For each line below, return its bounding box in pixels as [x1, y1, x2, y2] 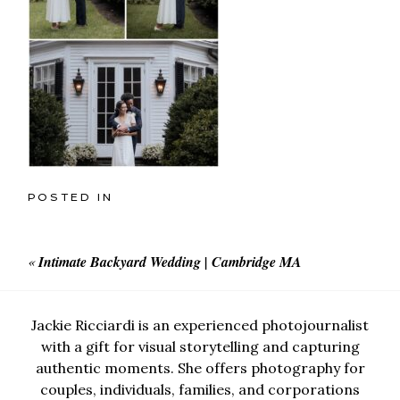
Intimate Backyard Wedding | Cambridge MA [38, 252, 303, 272]
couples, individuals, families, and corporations [40, 379, 360, 398]
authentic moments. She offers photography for [35, 358, 365, 377]
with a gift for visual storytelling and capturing [40, 337, 360, 355]
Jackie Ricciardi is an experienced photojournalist [31, 315, 369, 334]
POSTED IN [28, 191, 114, 204]
